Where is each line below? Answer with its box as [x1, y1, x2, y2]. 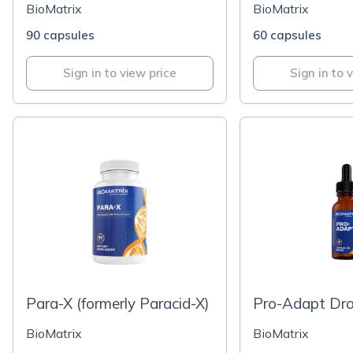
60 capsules [253, 28, 321, 43]
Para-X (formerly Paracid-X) [26, 294, 211, 313]
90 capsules [26, 28, 95, 43]
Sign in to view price [63, 65, 176, 80]
